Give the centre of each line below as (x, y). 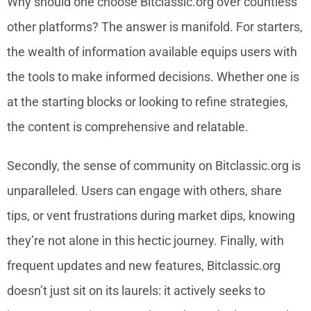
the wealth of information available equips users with (152, 51)
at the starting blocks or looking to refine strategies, (148, 101)
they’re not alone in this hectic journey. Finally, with (145, 240)
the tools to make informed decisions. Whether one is (153, 76)
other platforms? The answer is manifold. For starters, (155, 26)
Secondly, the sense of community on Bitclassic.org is (154, 165)
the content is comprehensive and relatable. (128, 126)
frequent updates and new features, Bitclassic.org (144, 265)
